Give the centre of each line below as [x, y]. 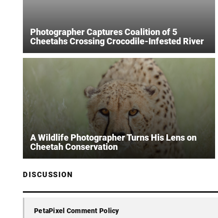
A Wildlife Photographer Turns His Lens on [113, 137]
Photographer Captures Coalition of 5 [104, 32]
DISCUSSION [48, 174]
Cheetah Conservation [74, 146]
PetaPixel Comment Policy [77, 211]
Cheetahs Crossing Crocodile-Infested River [117, 41]
